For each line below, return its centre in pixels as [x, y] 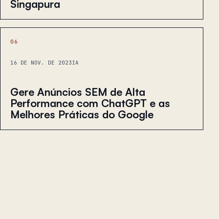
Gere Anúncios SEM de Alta [78, 92]
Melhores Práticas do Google [82, 114]
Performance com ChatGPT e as [90, 103]
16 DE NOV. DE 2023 [41, 63]
